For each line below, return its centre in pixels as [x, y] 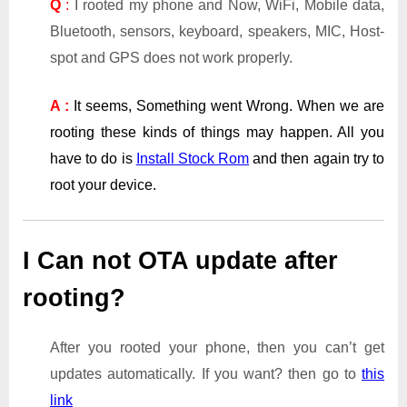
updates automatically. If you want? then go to [206, 374]
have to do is [93, 158]
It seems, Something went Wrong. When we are [229, 105]
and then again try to [317, 158]
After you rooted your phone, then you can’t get [217, 348]
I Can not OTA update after [180, 260]
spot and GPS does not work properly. [171, 57]
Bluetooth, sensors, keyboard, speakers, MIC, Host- [217, 31]
